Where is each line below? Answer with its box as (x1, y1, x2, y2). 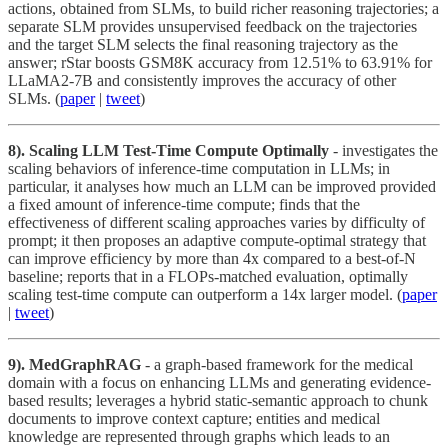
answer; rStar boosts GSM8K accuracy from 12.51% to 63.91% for (8, 53, 432, 71)
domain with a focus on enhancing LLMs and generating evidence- (8, 373, 431, 391)
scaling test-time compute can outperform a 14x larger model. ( (8, 285, 402, 303)
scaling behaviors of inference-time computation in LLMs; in (8, 159, 390, 177)
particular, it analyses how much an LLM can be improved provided (8, 177, 436, 195)
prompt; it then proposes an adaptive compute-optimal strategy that (8, 231, 426, 249)
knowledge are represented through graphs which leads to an (8, 427, 390, 445)
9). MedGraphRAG (8, 355, 141, 373)
